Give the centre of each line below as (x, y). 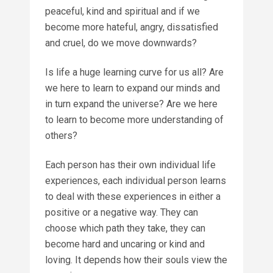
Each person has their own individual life (130, 165)
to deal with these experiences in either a (133, 196)
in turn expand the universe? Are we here (131, 104)
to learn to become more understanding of (134, 119)
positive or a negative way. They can (122, 212)
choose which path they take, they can (125, 228)
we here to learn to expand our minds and (133, 88)
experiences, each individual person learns (136, 180)
